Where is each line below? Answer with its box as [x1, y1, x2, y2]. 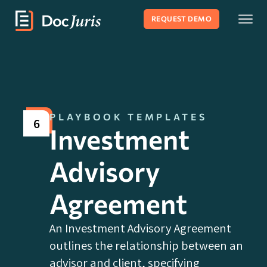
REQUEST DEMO [151, 14, 212, 23]
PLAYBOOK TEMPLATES [49, 111, 207, 123]
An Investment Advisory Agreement [49, 220, 232, 237]
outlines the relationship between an [49, 237, 244, 254]
